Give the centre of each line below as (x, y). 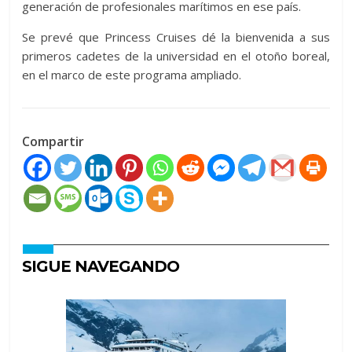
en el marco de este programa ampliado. (132, 75)
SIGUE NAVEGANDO (101, 266)
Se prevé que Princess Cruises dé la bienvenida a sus (176, 37)
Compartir (53, 141)
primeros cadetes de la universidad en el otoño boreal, (176, 56)
